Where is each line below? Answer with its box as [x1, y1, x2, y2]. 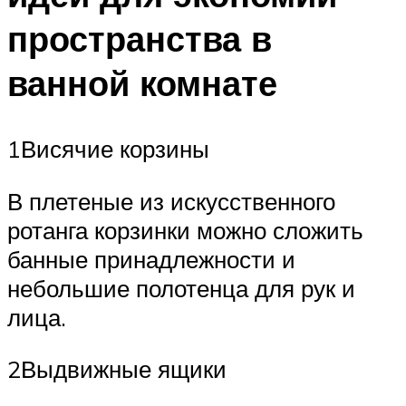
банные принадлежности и [7, 244, 295, 274]
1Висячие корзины [7, 134, 209, 164]
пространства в [7, 16, 272, 62]
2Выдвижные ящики [7, 354, 227, 384]
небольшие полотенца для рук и [7, 273, 355, 303]
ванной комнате [7, 61, 277, 106]
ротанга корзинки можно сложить [7, 215, 363, 245]
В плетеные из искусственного [7, 186, 335, 216]
